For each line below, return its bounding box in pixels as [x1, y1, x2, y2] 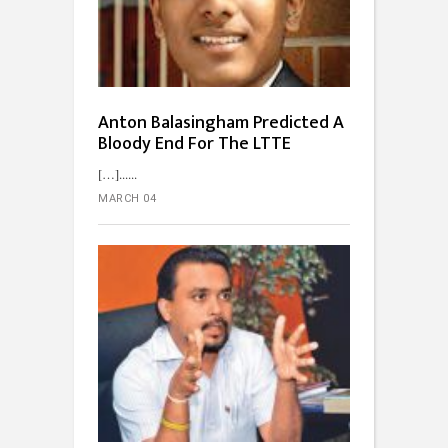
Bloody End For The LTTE [98, 129, 291, 160]
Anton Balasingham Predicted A [98, 108, 344, 139]
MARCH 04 [98, 192, 156, 206]
